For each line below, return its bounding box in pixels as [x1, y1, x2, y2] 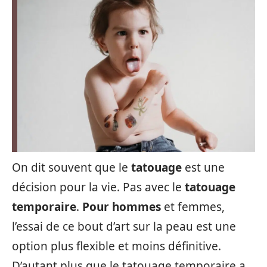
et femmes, [161, 199, 225, 215]
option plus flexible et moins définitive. [12, 238, 221, 254]
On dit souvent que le [12, 160, 131, 175]
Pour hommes [82, 199, 161, 215]
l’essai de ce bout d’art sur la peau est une [12, 219, 236, 234]
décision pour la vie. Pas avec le [12, 179, 185, 195]
